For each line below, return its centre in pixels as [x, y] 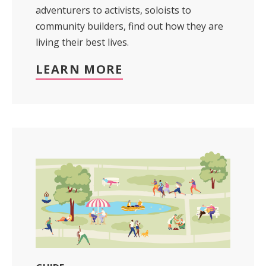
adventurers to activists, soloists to [113, 10]
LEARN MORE [79, 69]
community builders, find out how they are [129, 26]
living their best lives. [82, 42]
